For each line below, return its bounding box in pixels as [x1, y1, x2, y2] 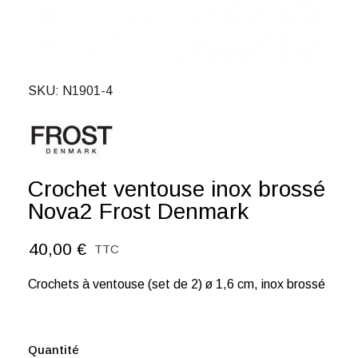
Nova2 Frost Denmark [28, 199, 249, 224]
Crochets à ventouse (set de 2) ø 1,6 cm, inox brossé [28, 277, 325, 291]
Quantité [28, 343, 79, 356]
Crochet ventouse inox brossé [28, 177, 325, 201]
